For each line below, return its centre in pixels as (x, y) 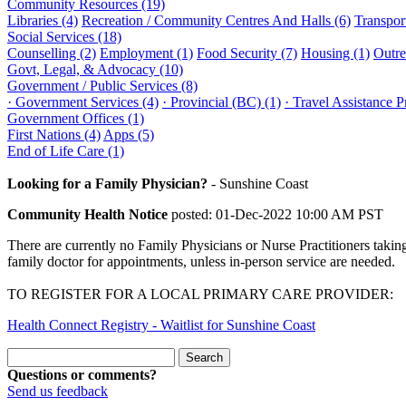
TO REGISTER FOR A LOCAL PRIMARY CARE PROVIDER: (200, 294)
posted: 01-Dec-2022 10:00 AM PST (277, 214)
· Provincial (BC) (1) (222, 102)
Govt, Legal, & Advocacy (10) (95, 69)
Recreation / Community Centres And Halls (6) (216, 20)
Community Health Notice (89, 214)
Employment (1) (146, 53)
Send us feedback (58, 391)
